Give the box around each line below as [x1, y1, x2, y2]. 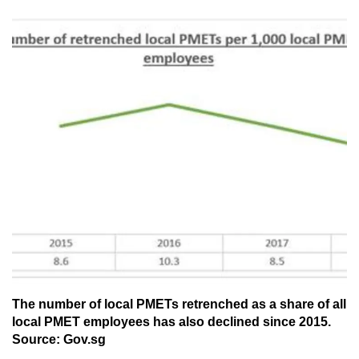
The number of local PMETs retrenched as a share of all [12, 297, 346, 312]
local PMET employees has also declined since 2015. [12, 315, 331, 329]
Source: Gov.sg [12, 333, 106, 347]
